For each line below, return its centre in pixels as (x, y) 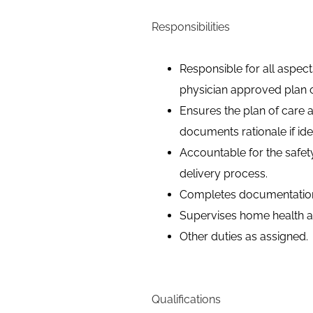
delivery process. (224, 174)
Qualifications (186, 299)
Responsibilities (191, 27)
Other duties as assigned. (244, 236)
